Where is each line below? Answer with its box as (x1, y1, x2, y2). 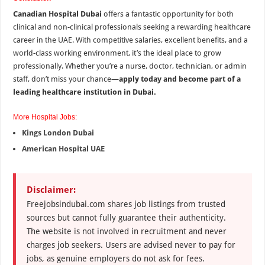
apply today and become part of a (119, 75, 241, 84)
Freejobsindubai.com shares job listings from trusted (27, 199, 226, 209)
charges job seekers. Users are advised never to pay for (27, 240, 236, 250)
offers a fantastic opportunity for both (102, 9, 234, 19)
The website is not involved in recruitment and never (27, 227, 227, 237)
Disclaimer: (27, 185, 76, 196)
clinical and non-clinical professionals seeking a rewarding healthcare (13, 22, 251, 32)
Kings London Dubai (22, 128, 95, 138)
